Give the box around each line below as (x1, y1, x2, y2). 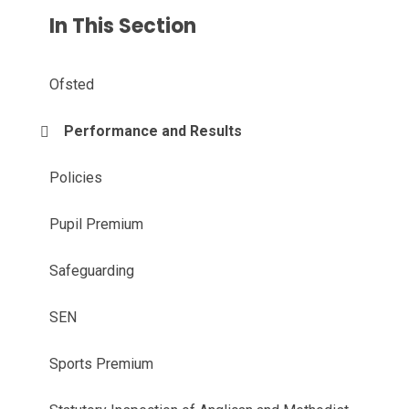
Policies (49, 169, 103, 187)
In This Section (49, 12, 197, 41)
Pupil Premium (49, 215, 144, 234)
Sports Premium (49, 355, 154, 373)
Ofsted (49, 76, 95, 94)
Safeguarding (49, 262, 135, 280)
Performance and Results (64, 122, 243, 141)
